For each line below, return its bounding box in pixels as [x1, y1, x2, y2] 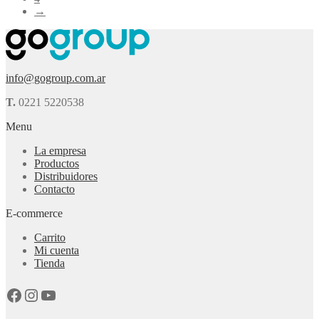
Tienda [34, 256, 65, 269]
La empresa [34, 144, 86, 157]
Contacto [34, 182, 75, 195]
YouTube [39, 285, 102, 304]
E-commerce [6, 206, 63, 219]
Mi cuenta [34, 244, 79, 256]
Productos [34, 157, 79, 169]
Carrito [34, 231, 66, 244]
